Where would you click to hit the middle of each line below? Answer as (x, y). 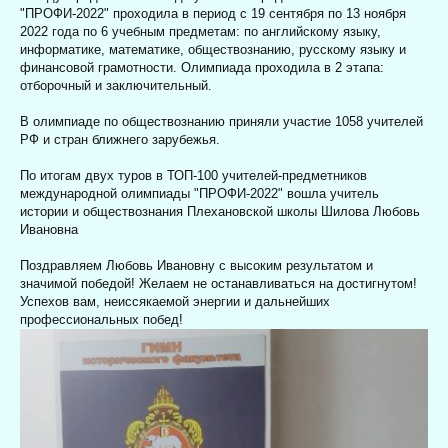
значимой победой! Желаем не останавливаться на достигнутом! (218, 283)
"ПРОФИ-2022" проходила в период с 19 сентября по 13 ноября (213, 13)
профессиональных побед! (101, 319)
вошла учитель (331, 193)
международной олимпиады (107, 193)
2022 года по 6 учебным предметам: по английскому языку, (200, 31)
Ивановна (51, 229)
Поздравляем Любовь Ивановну (119, 265)
